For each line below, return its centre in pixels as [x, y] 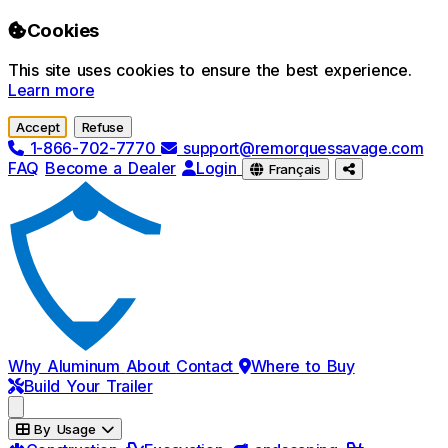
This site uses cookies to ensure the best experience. [210, 70]
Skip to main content [84, 27]
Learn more [51, 90]
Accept [38, 127]
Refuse [102, 127]
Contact [207, 366]
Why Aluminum [67, 366]
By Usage [68, 429]
